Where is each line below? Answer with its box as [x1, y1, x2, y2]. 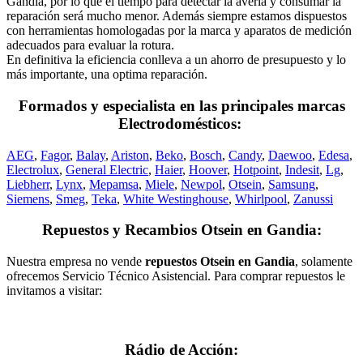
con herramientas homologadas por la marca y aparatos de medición [6, 23, 352, 38]
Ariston [111, 147, 149, 162]
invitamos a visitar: [6, 283, 102, 297]
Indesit [285, 162, 319, 177]
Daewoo [268, 147, 312, 162]
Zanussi [293, 191, 333, 206]
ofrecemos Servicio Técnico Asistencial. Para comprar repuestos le [6, 268, 345, 283]
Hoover [189, 162, 227, 177]
